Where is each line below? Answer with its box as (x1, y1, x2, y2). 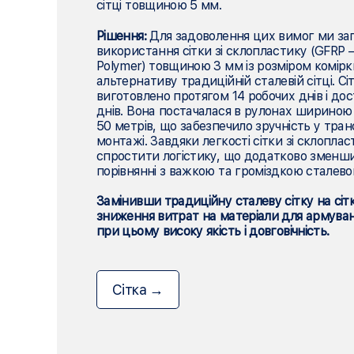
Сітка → (112, 281, 164, 298)
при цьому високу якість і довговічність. (96, 224, 330, 239)
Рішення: (96, 28, 150, 43)
